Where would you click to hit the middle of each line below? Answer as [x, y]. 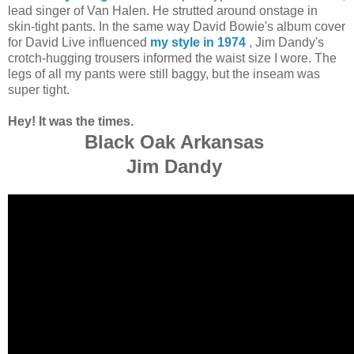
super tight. [39, 89]
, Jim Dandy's [285, 42]
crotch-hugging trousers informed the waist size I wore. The [172, 58]
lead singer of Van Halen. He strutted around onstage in [163, 10]
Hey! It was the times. [71, 121]
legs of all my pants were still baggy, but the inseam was [164, 73]
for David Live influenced [79, 42]
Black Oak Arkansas [177, 141]
